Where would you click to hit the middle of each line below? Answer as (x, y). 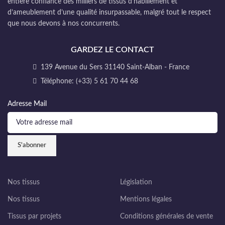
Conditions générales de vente (166, 216)
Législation (136, 182)
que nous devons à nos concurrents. (64, 24)
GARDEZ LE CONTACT (113, 50)
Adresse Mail (27, 104)
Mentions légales (146, 199)
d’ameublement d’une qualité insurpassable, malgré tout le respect (109, 13)
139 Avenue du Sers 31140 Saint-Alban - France (114, 67)
